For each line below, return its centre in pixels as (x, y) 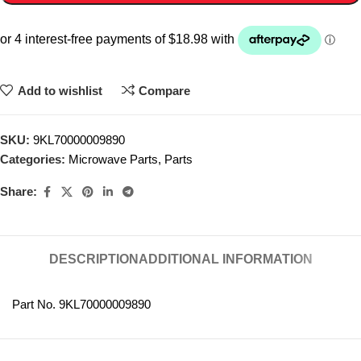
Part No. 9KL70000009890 (81, 304)
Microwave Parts (113, 159)
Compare (164, 90)
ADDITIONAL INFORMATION (225, 259)
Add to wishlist (60, 90)
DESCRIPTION (93, 259)
